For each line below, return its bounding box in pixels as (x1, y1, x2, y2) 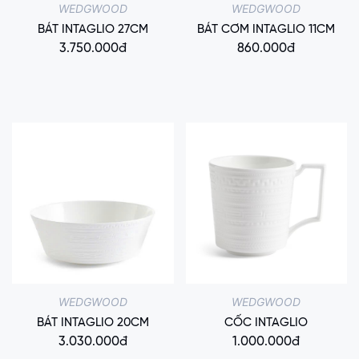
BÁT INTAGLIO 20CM (36, 317, 149, 329)
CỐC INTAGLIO (224, 317, 309, 329)
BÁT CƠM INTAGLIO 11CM (197, 22, 336, 36)
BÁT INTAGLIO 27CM (37, 22, 148, 36)
